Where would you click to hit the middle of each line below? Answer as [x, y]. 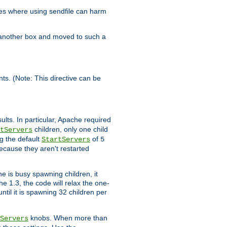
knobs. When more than [68, 218]
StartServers [66, 140]
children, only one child [70, 129]
